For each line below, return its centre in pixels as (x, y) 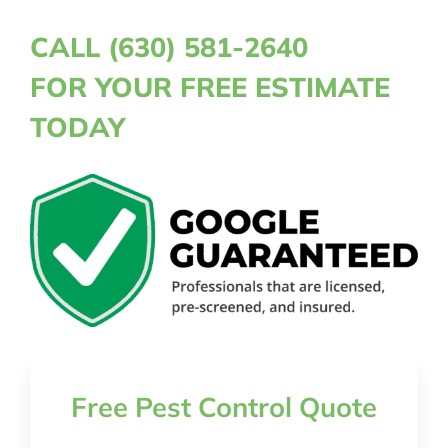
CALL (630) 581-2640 (168, 47)
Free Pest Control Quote (224, 407)
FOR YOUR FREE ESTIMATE (209, 87)
